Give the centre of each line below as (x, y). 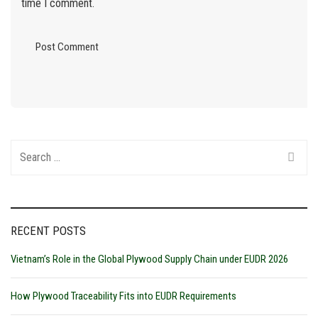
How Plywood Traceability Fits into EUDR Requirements (124, 296)
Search (26, 148)
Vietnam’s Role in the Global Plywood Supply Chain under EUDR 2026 (149, 259)
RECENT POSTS (48, 230)
